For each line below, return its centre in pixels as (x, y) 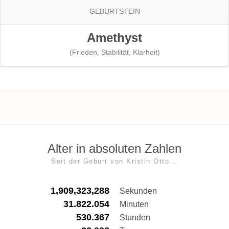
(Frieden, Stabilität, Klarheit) (114, 52)
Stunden (135, 217)
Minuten (134, 204)
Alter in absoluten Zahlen (114, 148)
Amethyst (114, 37)
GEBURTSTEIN (114, 11)
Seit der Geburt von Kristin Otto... (114, 161)
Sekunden (138, 191)
